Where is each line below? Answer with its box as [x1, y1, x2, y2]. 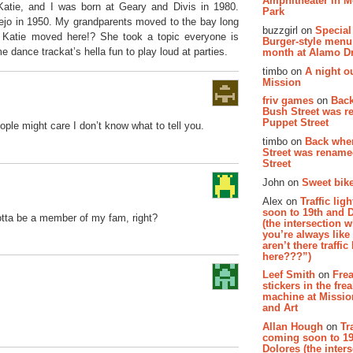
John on [262, 176, 302, 188]
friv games [262, 95, 314, 107]
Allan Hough [262, 321, 323, 333]
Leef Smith [262, 269, 315, 281]
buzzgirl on [262, 24, 315, 36]
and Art [262, 302, 298, 314]
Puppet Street [262, 117, 329, 129]
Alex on [262, 195, 300, 207]
